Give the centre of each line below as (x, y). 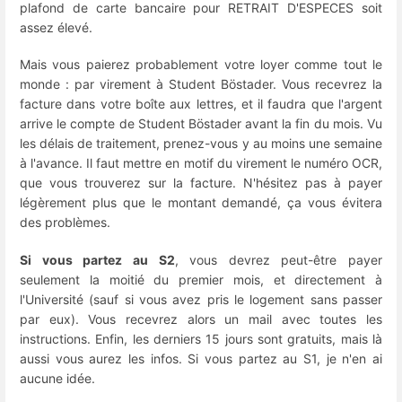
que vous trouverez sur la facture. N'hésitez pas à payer (201, 183)
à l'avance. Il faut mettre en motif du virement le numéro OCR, (201, 163)
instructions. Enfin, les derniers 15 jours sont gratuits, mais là (201, 338)
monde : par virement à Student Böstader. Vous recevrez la (201, 84)
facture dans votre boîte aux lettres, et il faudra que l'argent (201, 104)
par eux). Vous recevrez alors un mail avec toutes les (201, 319)
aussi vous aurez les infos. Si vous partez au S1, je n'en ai (201, 358)
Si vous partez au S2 (97, 259)
